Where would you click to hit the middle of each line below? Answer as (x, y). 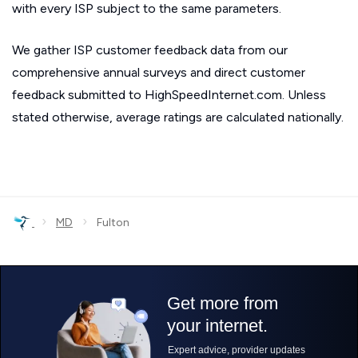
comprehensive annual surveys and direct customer (159, 72)
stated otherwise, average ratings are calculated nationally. (178, 117)
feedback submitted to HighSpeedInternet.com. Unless (169, 95)
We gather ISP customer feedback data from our (150, 50)
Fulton (108, 223)
